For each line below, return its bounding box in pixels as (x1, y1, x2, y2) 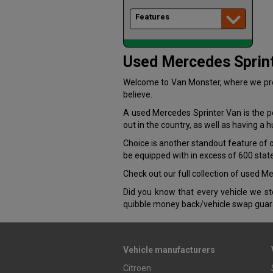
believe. (123, 90, 152, 99)
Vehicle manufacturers (123, 245, 215, 255)
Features (135, 12, 169, 21)
